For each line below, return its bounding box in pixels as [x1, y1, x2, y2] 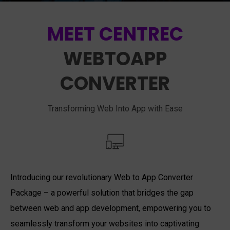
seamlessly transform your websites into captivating [10, 219, 199, 228]
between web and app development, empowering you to [10, 203, 211, 213]
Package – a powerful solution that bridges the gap [10, 188, 194, 198]
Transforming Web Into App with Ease [47, 104, 183, 113]
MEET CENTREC [47, 21, 183, 47]
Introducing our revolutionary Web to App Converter [10, 172, 193, 182]
